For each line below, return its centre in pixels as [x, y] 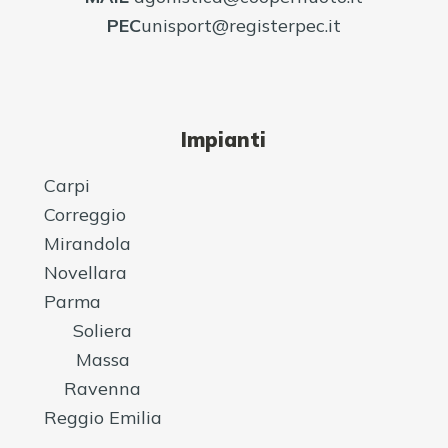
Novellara [85, 272]
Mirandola [87, 243]
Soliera [103, 330]
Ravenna [103, 388]
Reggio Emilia [102, 417]
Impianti [224, 139]
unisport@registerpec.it [240, 25]
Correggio [84, 214]
